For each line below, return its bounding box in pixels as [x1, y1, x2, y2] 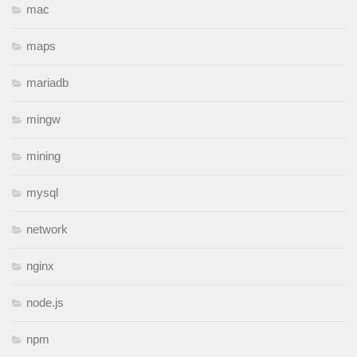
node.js [26, 296, 64, 310]
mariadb [26, 76, 69, 90]
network [26, 222, 68, 237]
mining [26, 149, 61, 163]
